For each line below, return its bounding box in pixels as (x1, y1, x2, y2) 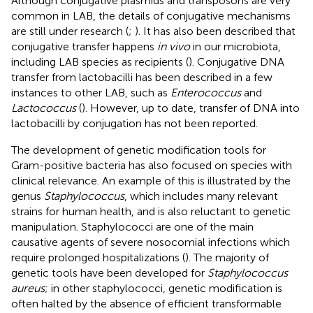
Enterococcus (170, 85, 241, 99)
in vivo (157, 39, 190, 53)
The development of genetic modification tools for (11, 143, 266, 156)
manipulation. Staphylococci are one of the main (11, 219, 254, 233)
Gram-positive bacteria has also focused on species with (11, 158, 292, 172)
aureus (11, 281, 45, 295)
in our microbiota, (190, 39, 281, 53)
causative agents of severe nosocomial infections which (11, 235, 290, 249)
